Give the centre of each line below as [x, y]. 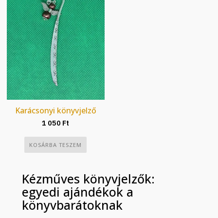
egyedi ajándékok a [78, 192]
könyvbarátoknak [73, 205]
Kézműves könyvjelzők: [89, 179]
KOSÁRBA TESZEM [56, 145]
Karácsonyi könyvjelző [55, 111]
